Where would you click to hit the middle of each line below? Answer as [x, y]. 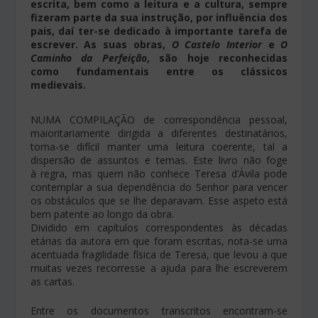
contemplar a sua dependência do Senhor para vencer [159, 187]
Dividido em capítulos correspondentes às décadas [159, 227]
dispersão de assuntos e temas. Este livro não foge [159, 160]
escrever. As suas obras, [101, 44]
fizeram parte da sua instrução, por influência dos [159, 17]
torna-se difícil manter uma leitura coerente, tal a [159, 146]
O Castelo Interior [216, 44]
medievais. [58, 84]
